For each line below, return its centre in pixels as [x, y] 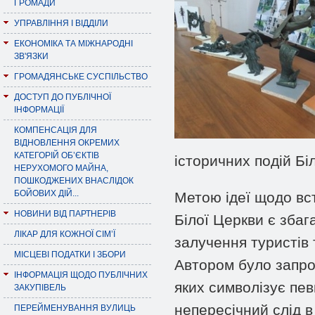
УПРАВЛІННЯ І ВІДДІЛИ [61, 23]
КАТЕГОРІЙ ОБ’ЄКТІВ [57, 155]
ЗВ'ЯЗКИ [31, 56]
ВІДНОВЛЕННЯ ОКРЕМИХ [67, 143]
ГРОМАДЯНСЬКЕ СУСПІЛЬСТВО [81, 77]
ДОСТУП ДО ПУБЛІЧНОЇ [63, 97]
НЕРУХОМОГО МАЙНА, [61, 168]
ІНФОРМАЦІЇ [39, 110]
